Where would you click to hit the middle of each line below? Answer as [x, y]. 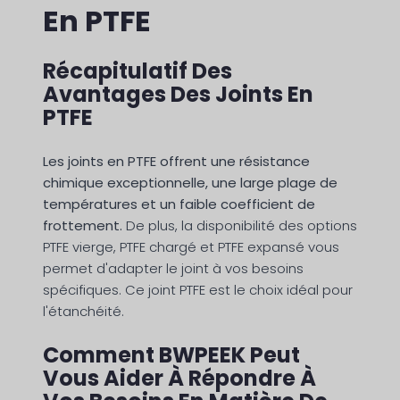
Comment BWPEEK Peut [171, 355]
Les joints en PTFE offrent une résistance [176, 162]
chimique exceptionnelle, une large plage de [190, 183]
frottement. [83, 226]
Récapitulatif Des [137, 71]
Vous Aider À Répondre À [179, 379]
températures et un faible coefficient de [179, 204]
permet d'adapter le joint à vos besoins [173, 269]
